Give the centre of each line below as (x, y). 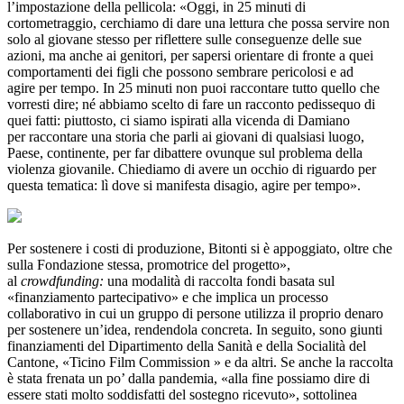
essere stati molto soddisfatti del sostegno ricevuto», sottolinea (182, 394)
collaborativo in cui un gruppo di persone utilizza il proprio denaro (195, 313)
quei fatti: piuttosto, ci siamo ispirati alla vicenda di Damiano (179, 120)
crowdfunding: (60, 280)
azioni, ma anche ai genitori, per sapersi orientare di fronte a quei (190, 55)
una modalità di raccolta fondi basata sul (219, 280)
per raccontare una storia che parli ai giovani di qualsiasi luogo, (186, 136)
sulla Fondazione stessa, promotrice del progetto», (149, 264)
